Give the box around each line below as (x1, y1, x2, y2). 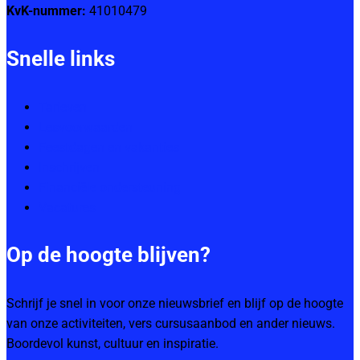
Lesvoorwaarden (39, 119, 133, 135)
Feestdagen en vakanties (39, 139, 179, 155)
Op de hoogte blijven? (6, 243, 211, 268)
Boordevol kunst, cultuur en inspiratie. (6, 335, 219, 351)
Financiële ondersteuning (39, 179, 181, 195)
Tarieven (39, 99, 87, 115)
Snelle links (6, 46, 115, 71)
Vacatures (39, 199, 96, 215)
